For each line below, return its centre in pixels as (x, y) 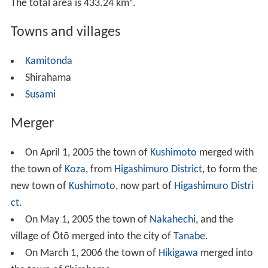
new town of (39, 186)
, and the (214, 220)
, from (100, 169)
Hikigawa (178, 253)
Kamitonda (48, 61)
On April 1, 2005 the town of (87, 153)
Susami (40, 95)
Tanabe (189, 236)
